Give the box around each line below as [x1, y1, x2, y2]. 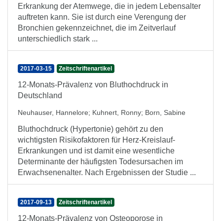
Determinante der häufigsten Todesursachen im [18, 157, 183, 166]
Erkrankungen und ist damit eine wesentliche [18, 147, 175, 155]
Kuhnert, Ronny [92, 109, 141, 116]
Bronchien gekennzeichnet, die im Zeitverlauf [18, 24, 176, 32]
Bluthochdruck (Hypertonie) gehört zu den [18, 125, 163, 133]
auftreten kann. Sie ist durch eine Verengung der [18, 13, 186, 21]
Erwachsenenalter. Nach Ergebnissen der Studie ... [18, 168, 196, 177]
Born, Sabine [145, 109, 185, 116]
